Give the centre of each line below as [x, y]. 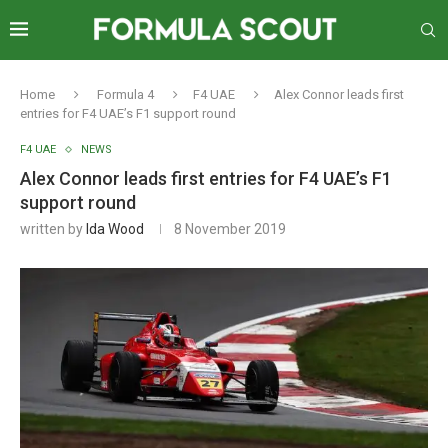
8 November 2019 [230, 229]
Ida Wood [115, 229]
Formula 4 [125, 94]
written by [53, 229]
